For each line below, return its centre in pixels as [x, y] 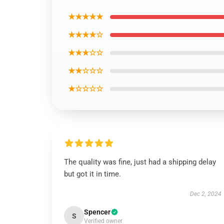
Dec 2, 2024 [205, 194]
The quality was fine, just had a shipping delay [140, 162]
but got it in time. [92, 174]
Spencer [97, 212]
